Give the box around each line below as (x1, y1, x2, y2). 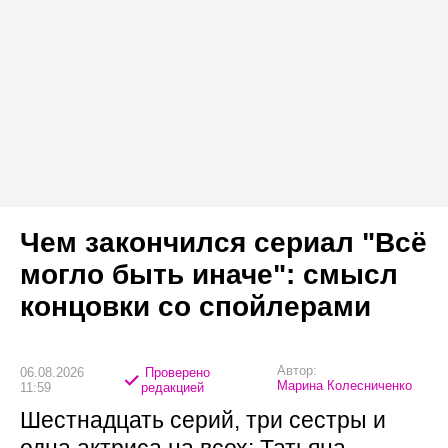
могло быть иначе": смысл (20, 259, 398, 291)
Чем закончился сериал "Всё (20, 227, 427, 259)
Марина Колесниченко (276, 378, 412, 394)
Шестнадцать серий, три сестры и (20, 407, 386, 434)
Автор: (276, 363, 317, 379)
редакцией (141, 379, 205, 395)
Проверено (141, 364, 211, 380)
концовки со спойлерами (20, 291, 371, 323)
